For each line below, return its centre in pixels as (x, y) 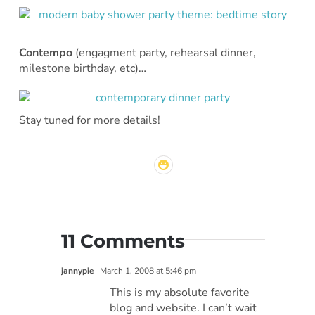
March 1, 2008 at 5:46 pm (147, 270)
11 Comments (123, 240)
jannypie (78, 270)
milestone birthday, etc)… (82, 68)
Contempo (47, 52)
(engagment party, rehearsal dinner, (165, 52)
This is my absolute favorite (180, 292)
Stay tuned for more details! (89, 120)
